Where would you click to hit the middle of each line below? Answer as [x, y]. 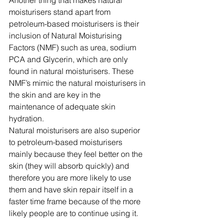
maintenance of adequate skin [63, 107]
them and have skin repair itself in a [72, 190]
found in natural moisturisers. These [72, 71]
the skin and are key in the [56, 95]
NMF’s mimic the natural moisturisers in [78, 83]
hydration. [26, 119]
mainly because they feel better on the [77, 154]
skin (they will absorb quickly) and [70, 166]
